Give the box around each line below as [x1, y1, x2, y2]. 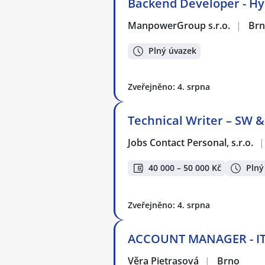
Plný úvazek [148, 45, 196, 57]
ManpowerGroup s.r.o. [128, 19, 231, 33]
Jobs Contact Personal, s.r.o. [128, 136, 254, 150]
